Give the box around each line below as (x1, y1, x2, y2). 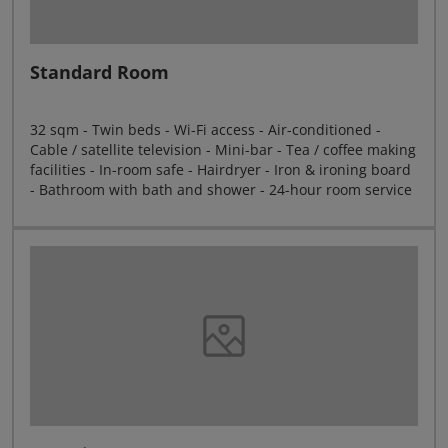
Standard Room (30, 60, 169, 84)
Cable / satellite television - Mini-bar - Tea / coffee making (30, 140, 416, 159)
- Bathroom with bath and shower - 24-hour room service (30, 180, 412, 199)
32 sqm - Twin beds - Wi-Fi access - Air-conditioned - (30, 120, 381, 139)
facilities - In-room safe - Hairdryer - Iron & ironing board (30, 160, 411, 179)
